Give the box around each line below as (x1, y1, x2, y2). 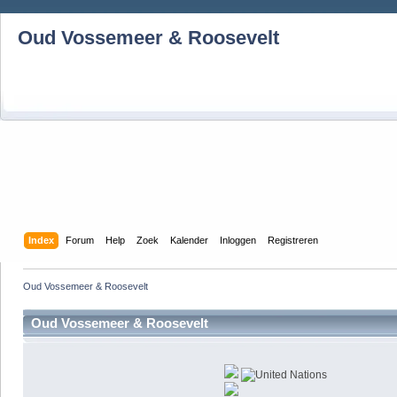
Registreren (268, 234, 319, 245)
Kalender (170, 234, 209, 245)
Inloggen (220, 234, 257, 245)
